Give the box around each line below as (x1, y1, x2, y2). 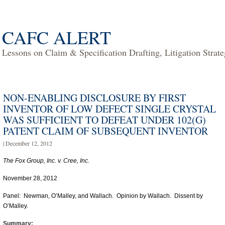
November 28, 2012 (3, 175, 57, 182)
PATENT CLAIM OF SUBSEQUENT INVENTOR (3, 124, 208, 138)
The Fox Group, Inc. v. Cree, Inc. (3, 157, 89, 164)
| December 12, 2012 (3, 139, 52, 147)
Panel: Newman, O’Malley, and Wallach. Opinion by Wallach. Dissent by (3, 192, 203, 199)
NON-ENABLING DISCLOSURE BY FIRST (3, 91, 186, 104)
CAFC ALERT (2, 25, 111, 49)
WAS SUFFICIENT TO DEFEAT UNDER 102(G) (3, 113, 206, 127)
